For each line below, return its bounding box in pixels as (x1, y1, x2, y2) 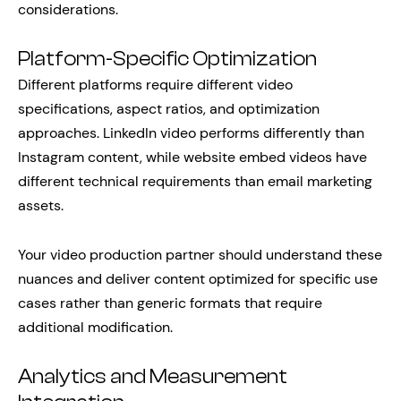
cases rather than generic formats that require (18, 294, 322, 312)
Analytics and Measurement (18, 365, 287, 388)
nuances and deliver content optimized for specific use (18, 269, 378, 288)
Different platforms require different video (18, 75, 293, 94)
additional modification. (18, 318, 173, 337)
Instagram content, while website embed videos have (18, 148, 367, 166)
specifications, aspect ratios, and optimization (18, 99, 320, 118)
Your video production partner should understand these (18, 245, 382, 264)
